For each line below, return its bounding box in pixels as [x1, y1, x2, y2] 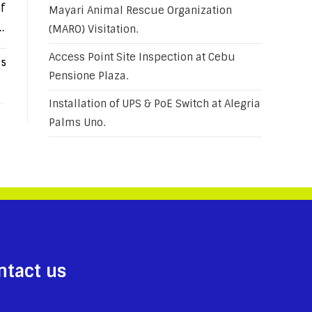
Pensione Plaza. [49, 69, 128, 83]
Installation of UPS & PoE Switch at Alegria [49, 97, 260, 111]
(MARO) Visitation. [49, 22, 138, 36]
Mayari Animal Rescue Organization [49, 3, 232, 17]
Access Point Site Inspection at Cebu [49, 50, 235, 64]
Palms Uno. [49, 116, 105, 130]
